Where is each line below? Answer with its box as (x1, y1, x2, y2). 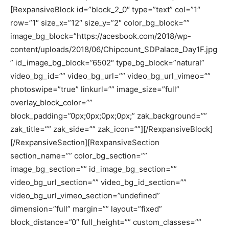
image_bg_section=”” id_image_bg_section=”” (10, 164, 177, 174)
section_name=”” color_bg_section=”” (10, 151, 147, 161)
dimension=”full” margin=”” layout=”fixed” (10, 204, 162, 214)
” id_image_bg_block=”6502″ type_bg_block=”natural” (10, 58, 204, 67)
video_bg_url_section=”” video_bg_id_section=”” (10, 177, 187, 187)
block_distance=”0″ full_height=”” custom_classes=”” (10, 217, 201, 227)
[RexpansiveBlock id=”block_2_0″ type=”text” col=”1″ (10, 5, 200, 14)
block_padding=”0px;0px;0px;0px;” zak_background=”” (10, 111, 207, 121)
